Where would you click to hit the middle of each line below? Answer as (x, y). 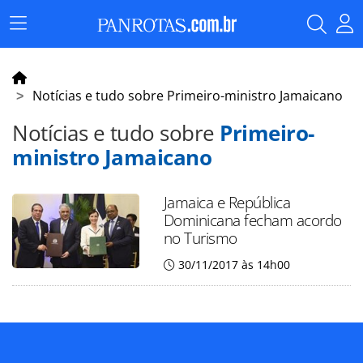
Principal (41, 47)
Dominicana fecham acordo (252, 220)
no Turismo (200, 238)
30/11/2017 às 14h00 (234, 265)
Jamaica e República (227, 202)
